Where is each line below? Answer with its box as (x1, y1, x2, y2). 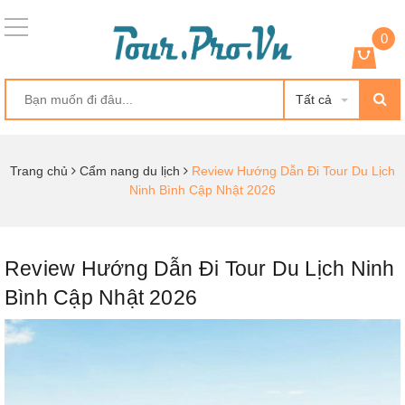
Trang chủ (10, 163, 68, 178)
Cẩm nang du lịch (80, 163, 180, 178)
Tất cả (296, 91, 332, 107)
